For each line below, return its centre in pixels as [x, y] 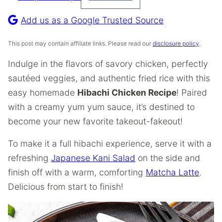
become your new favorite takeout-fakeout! [95, 121]
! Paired [192, 92]
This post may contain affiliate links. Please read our [80, 43]
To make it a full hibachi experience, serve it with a [110, 143]
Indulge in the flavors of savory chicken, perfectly [108, 64]
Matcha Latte [172, 172]
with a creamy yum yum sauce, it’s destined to [101, 107]
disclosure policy [176, 43]
